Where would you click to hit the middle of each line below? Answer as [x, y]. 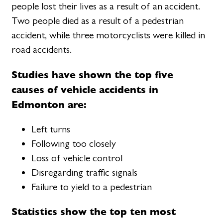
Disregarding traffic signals [85, 172]
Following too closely [74, 143]
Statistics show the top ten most [94, 211]
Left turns [51, 129]
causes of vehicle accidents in [85, 89]
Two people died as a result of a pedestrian [98, 21]
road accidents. [42, 50]
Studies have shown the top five [93, 74]
